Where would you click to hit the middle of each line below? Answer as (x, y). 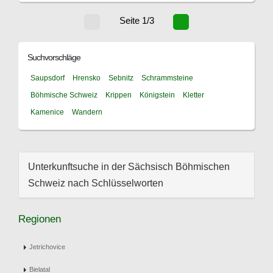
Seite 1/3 (136, 21)
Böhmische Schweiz (64, 95)
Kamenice (47, 112)
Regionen (40, 219)
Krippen (119, 95)
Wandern (87, 112)
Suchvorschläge (54, 57)
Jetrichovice (47, 247)
